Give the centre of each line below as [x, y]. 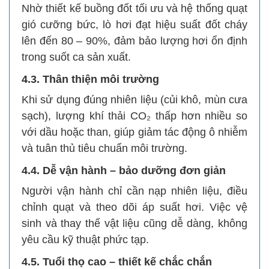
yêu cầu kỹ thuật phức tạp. [85, 239]
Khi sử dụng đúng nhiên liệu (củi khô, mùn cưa [134, 99]
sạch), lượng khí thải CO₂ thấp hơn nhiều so [134, 116]
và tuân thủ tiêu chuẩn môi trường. [104, 148]
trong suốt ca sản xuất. [76, 57]
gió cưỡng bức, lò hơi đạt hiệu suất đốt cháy [134, 24]
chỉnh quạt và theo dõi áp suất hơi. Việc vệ [134, 207]
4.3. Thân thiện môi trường [90, 79]
